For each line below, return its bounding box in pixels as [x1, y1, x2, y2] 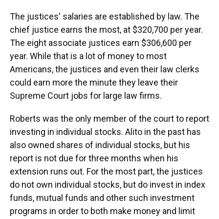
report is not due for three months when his [10, 153, 178, 164]
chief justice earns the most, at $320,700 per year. [10, 24, 203, 35]
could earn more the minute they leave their [10, 77, 178, 88]
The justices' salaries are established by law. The [10, 11, 199, 22]
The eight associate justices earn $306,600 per [10, 38, 192, 48]
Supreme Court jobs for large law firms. [10, 90, 162, 101]
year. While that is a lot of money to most [10, 51, 167, 62]
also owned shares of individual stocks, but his [10, 140, 190, 151]
